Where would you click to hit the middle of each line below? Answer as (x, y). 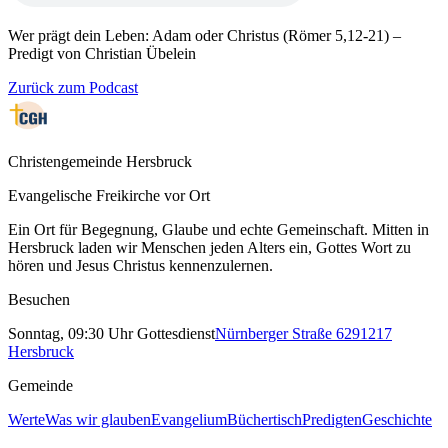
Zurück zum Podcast (73, 87)
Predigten (332, 419)
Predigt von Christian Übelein (102, 53)
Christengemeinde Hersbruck (100, 161)
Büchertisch (264, 419)
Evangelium (189, 419)
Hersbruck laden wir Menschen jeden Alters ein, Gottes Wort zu (209, 247)
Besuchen (39, 299)
